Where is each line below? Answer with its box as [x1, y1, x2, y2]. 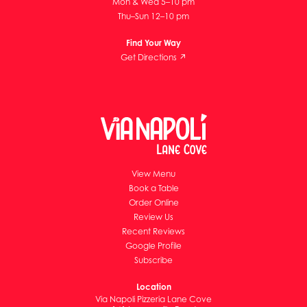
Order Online [128, 197, 179, 208]
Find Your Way [126, 38, 181, 48]
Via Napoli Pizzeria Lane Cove [95, 294, 212, 304]
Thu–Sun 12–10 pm [118, 11, 189, 21]
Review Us [134, 212, 173, 222]
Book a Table [128, 183, 179, 193]
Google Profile [125, 241, 182, 251]
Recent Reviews [122, 226, 185, 236]
